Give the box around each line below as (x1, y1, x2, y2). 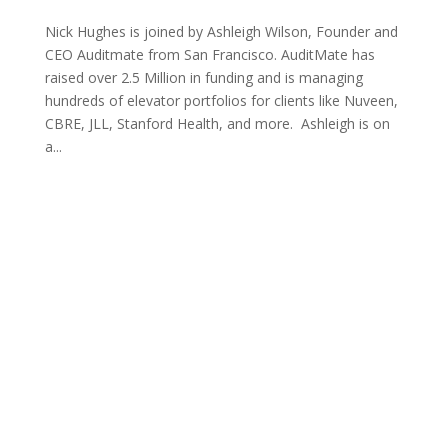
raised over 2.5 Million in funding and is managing (44, 67, 363, 87)
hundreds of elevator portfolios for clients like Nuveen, (44, 90, 398, 110)
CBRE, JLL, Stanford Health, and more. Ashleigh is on (44, 113, 390, 133)
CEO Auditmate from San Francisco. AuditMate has (44, 44, 375, 64)
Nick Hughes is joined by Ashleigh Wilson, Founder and (44, 21, 398, 41)
